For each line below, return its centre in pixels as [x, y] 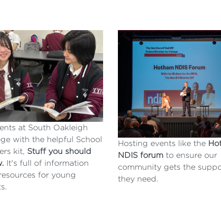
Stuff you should [59, 151]
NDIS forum [142, 155]
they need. [138, 179]
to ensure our [191, 155]
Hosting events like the [163, 143]
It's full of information [47, 163]
